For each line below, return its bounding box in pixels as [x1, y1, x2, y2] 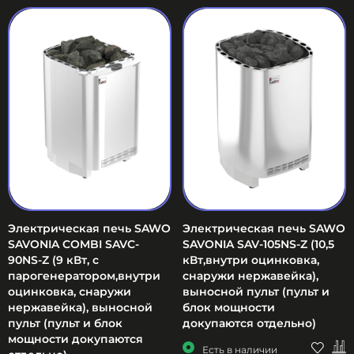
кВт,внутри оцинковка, [183, 252, 319, 267]
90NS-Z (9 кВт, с [8, 252, 99, 267]
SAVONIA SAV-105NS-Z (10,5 [183, 236, 334, 251]
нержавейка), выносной [8, 299, 153, 314]
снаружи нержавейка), [183, 268, 318, 283]
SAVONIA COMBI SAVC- [8, 236, 139, 251]
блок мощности [183, 299, 275, 314]
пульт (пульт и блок [8, 315, 122, 330]
